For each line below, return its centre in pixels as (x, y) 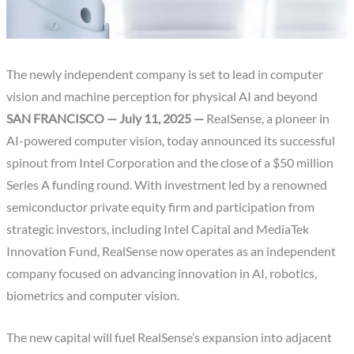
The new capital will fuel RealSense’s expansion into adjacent (169, 337)
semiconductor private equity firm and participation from (161, 207)
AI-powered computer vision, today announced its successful (171, 141)
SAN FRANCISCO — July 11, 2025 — (107, 119)
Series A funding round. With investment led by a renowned (167, 185)
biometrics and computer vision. (93, 296)
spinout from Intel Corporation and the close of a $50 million (170, 163)
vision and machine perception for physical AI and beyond (162, 97)
